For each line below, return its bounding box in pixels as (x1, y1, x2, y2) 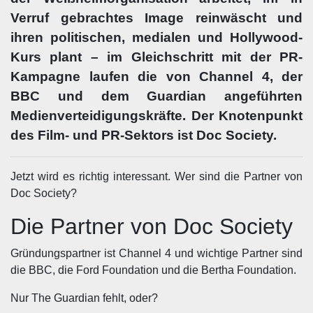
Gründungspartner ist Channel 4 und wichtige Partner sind (10, 247, 303, 259)
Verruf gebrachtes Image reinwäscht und (10, 10, 303, 25)
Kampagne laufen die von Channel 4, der (10, 69, 303, 84)
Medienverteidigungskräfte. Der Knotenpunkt (10, 108, 303, 123)
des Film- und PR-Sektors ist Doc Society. (10, 128, 277, 143)
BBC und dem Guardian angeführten (10, 89, 303, 103)
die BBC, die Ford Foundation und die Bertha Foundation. (10, 264, 296, 276)
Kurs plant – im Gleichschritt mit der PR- (10, 50, 303, 64)
